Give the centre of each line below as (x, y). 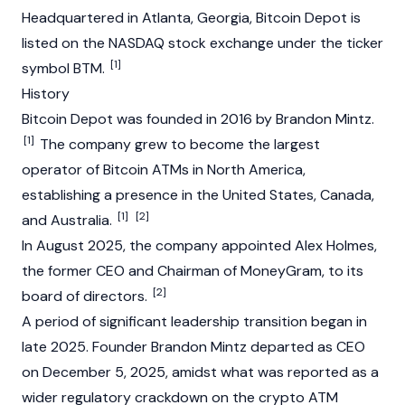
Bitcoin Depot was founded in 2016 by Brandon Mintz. (198, 119)
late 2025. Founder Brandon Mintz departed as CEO (193, 347)
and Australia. (69, 220)
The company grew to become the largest (178, 144)
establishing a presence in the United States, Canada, (198, 195)
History (46, 94)
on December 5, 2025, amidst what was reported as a (200, 372)
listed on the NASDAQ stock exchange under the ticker (202, 43)
